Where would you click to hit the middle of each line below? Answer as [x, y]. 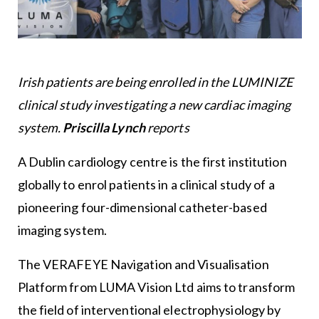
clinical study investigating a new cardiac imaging [154, 105]
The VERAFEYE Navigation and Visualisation [143, 265]
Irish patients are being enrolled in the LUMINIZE [155, 82]
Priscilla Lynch [104, 128]
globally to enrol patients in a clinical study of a [146, 185]
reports [168, 128]
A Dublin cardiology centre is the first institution [152, 162]
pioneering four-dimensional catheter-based [142, 208]
